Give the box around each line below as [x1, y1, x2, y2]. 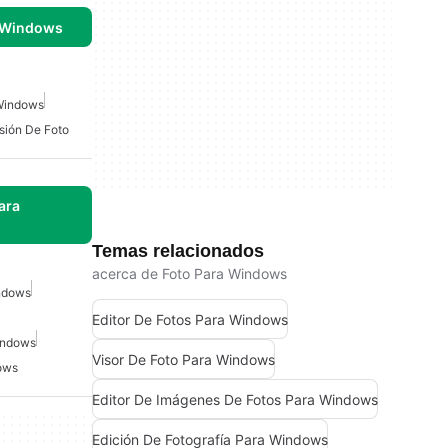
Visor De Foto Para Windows [92, 350, 275, 368]
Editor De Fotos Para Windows [92, 310, 288, 328]
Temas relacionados [92, 241, 264, 261]
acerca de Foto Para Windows [92, 265, 287, 282]
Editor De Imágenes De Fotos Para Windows [92, 390, 378, 408]
